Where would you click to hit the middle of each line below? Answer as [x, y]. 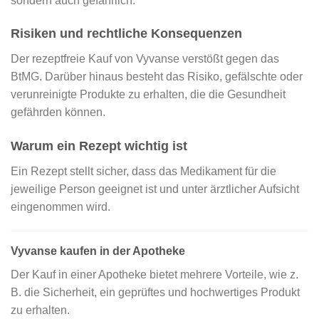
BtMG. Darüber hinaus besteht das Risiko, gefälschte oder [157, 77]
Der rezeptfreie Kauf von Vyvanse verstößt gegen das [145, 59]
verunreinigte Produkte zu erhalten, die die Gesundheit [148, 95]
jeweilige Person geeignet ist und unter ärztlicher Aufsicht [155, 189]
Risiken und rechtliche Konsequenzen [126, 34]
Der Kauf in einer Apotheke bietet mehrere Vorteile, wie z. [155, 275]
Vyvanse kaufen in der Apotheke [98, 251]
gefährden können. [58, 113]
